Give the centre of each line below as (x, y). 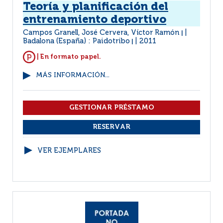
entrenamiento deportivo (95, 20)
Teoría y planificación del (96, 7)
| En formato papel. (68, 57)
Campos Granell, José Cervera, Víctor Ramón (102, 33)
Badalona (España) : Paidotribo (76, 41)
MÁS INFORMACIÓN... (73, 75)
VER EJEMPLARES (69, 151)
